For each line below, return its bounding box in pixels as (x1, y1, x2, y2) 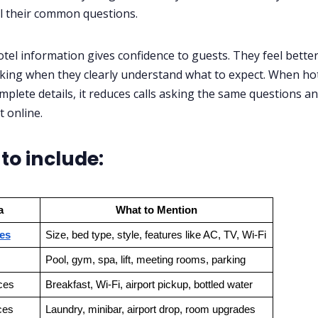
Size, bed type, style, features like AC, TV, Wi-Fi (45, 229, 266, 241)
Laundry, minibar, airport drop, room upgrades (45, 303, 256, 315)
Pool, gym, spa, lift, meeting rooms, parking (45, 253, 246, 265)
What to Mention (116, 204, 197, 216)
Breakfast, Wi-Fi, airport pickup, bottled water (45, 278, 253, 290)
